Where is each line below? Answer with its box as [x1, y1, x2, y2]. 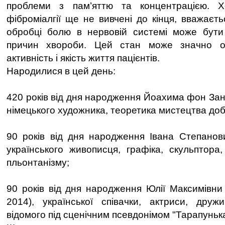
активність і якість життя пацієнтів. [7, 53, 160, 63]
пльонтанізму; [7, 157, 69, 168]
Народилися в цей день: [7, 66, 116, 76]
